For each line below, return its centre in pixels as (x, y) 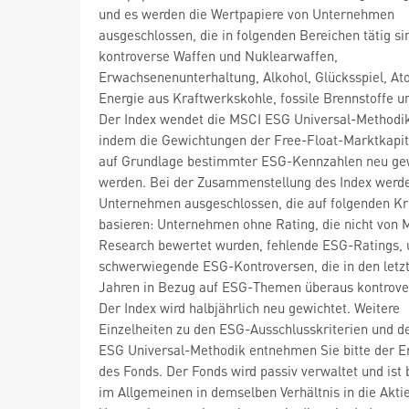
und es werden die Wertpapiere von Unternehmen (246, 13)
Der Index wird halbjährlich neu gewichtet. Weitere (249, 307)
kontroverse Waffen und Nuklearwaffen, (218, 55)
